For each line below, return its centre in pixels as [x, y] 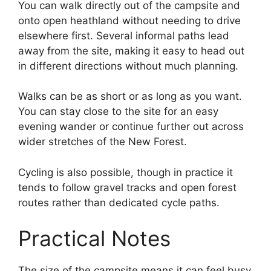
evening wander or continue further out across [131, 127]
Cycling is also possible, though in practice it [126, 172]
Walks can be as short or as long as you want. [130, 96]
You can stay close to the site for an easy [118, 112]
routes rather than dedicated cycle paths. [119, 202]
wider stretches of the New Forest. [103, 142]
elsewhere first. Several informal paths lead [124, 35]
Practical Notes [94, 239]
